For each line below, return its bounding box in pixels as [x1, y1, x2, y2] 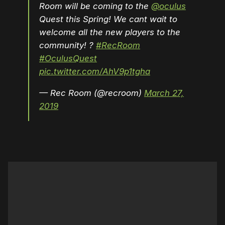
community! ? [39, 40, 96, 51]
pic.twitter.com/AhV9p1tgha [39, 66, 150, 77]
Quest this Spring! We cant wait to [39, 14, 177, 25]
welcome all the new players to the [39, 27, 180, 38]
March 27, [144, 88, 184, 98]
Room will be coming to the [39, 1, 151, 12]
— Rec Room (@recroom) [39, 88, 144, 98]
